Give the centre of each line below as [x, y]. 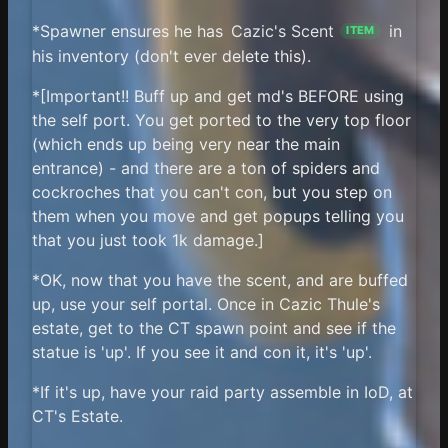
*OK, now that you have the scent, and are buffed [220, 280]
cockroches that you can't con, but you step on [212, 192]
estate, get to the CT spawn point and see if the [214, 328]
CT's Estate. [77, 416]
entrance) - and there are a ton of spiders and [206, 168]
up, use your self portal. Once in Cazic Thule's [206, 304]
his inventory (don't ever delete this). [171, 56]
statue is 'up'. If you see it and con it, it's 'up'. [202, 352]
